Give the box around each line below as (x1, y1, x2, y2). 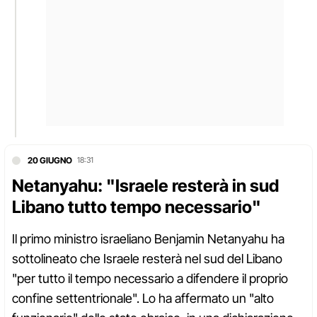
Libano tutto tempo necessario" (12, 197, 261, 218)
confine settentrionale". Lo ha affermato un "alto (12, 291, 274, 306)
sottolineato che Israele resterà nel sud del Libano (12, 251, 282, 267)
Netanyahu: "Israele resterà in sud (12, 175, 279, 197)
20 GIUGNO (28, 155, 72, 166)
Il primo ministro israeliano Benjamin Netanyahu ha (12, 231, 284, 247)
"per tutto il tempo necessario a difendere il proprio (12, 271, 288, 287)
